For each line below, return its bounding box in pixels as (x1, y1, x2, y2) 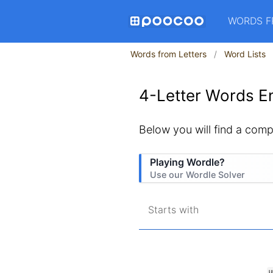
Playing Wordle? (150, 156, 225, 168)
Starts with (148, 204, 199, 216)
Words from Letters (130, 49, 207, 59)
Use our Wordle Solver (150, 169, 245, 180)
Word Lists (224, 49, 266, 59)
